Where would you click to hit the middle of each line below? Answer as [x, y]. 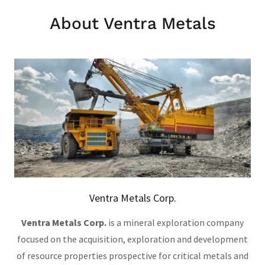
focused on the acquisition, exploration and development [132, 239]
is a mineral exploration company [175, 222]
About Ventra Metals [132, 24]
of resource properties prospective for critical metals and [132, 255]
